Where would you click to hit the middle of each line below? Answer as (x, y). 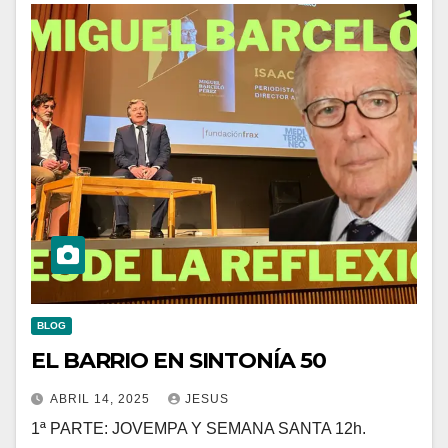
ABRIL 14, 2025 (102, 398)
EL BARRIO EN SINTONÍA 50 (178, 360)
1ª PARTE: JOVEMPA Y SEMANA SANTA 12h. (198, 428)
